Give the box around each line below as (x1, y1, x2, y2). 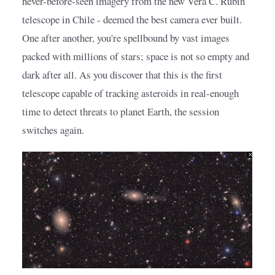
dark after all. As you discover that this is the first (22, 67, 222, 82)
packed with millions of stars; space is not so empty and (22, 48, 249, 63)
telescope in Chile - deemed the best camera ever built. (22, 12, 242, 26)
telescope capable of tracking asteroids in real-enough (22, 85, 239, 100)
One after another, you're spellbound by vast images (22, 30, 230, 45)
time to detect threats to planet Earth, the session (22, 104, 219, 118)
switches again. (22, 122, 84, 137)
